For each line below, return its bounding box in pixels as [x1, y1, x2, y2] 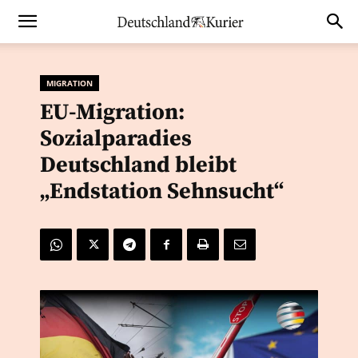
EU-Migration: [40, 98, 185, 126]
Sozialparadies [40, 125, 192, 153]
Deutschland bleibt [40, 151, 237, 179]
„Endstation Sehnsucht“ [40, 177, 284, 205]
